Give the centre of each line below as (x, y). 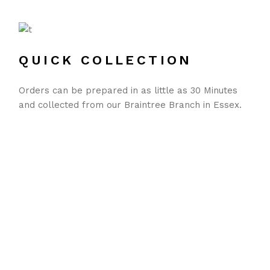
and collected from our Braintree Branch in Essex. (130, 105)
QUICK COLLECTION (105, 60)
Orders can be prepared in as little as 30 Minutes (128, 90)
